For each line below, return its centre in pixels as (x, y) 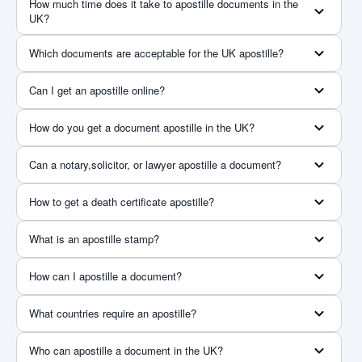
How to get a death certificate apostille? (122, 201)
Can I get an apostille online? (97, 90)
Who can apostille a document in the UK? (126, 350)
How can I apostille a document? (105, 276)
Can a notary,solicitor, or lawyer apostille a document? (155, 164)
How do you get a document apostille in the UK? (142, 127)
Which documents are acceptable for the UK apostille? (156, 53)
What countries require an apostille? (113, 313)
